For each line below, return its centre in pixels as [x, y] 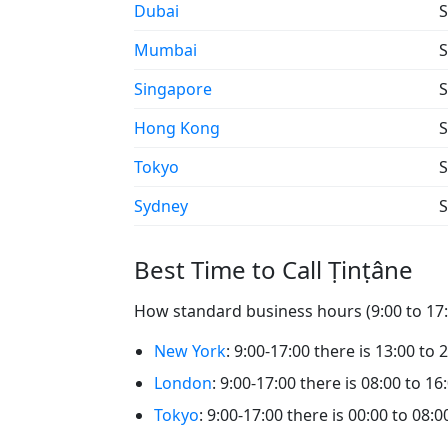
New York [190, 351]
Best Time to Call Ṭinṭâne [273, 269]
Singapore [173, 89]
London [183, 383]
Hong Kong [177, 128]
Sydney [161, 206]
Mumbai [165, 50]
